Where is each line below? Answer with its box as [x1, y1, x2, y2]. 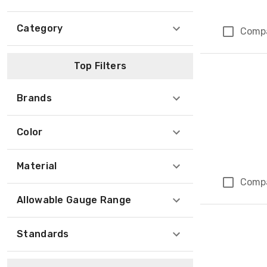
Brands [17, 92, 52, 104]
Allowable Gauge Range [17, 194, 132, 206]
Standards [17, 228, 69, 240]
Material [17, 160, 57, 172]
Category [17, 23, 63, 34]
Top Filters [73, 60, 127, 72]
